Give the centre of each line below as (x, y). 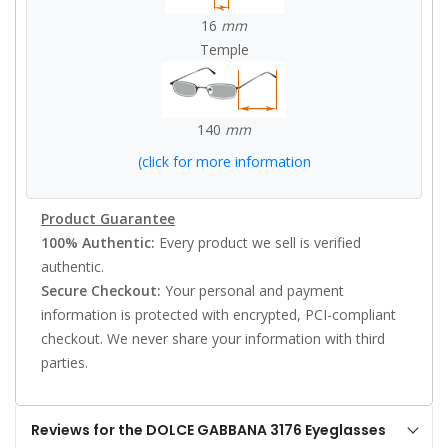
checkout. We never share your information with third (213, 338)
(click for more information (224, 161)
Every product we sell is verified (258, 242)
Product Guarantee (108, 218)
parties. (64, 362)
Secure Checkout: (101, 290)
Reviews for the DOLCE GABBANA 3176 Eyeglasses (208, 429)
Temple (224, 49)
